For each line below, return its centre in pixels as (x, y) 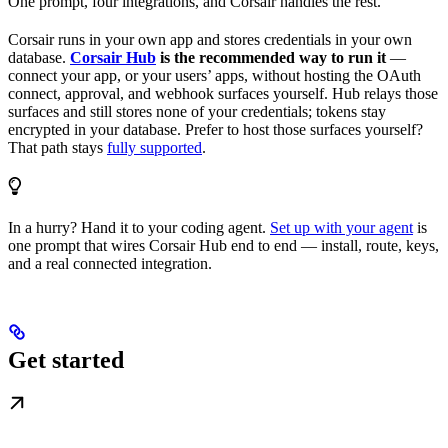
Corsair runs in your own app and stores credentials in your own (210, 39)
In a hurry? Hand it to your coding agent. (139, 227)
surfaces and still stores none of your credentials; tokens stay (197, 111)
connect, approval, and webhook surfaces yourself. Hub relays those (223, 93)
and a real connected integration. (110, 263)
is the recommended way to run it (271, 57)
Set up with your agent (341, 227)
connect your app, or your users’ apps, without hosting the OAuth (214, 75)
